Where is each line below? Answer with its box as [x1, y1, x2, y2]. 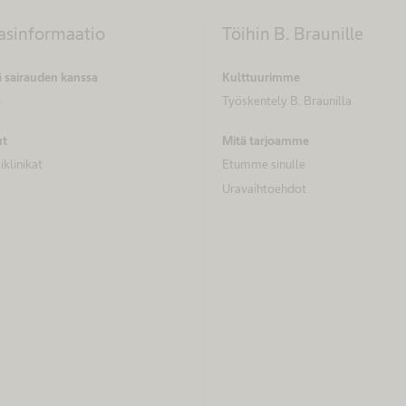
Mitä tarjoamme [222, 133, 309, 149]
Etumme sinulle [222, 157, 305, 172]
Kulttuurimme [222, 69, 300, 84]
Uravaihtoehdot [222, 180, 306, 196]
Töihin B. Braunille [222, 23, 363, 43]
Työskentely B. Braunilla [222, 92, 352, 108]
